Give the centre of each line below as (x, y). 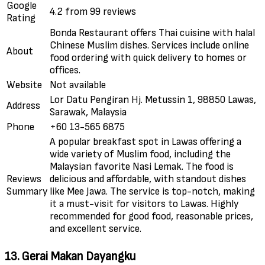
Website (24, 85)
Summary (27, 192)
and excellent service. (96, 229)
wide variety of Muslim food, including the (140, 154)
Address (23, 106)
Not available (78, 85)
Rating (21, 18)
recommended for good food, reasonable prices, (151, 216)
